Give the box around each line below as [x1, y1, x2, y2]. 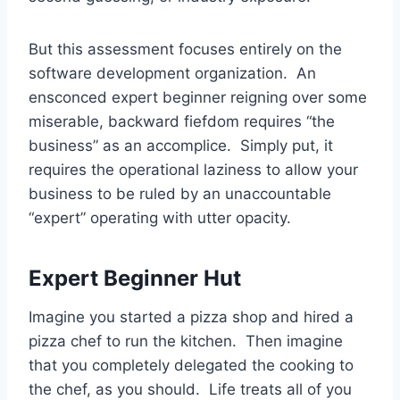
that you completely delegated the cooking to [29, 355, 354, 374]
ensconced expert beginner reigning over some [29, 87, 367, 106]
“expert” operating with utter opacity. [29, 208, 291, 227]
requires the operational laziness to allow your [29, 160, 358, 179]
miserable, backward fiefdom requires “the [29, 112, 335, 130]
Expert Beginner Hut [29, 264, 241, 291]
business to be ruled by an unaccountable [29, 184, 331, 203]
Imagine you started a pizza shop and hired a [29, 307, 354, 326]
